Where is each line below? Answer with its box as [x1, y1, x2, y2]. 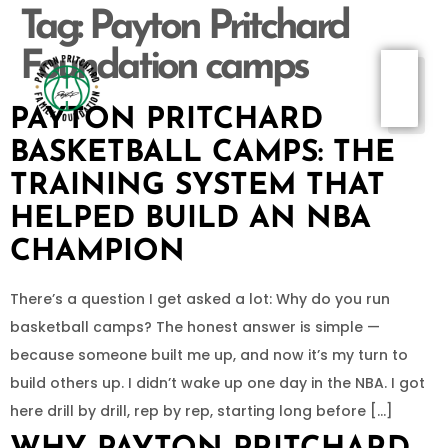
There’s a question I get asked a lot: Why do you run [10, 289, 390, 309]
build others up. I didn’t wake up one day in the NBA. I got [10, 373, 425, 393]
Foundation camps [20, 48, 307, 88]
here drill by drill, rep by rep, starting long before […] [10, 401, 393, 421]
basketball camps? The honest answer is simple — [10, 317, 380, 337]
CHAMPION [10, 237, 185, 268]
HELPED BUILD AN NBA [10, 204, 371, 235]
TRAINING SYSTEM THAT [10, 171, 385, 202]
